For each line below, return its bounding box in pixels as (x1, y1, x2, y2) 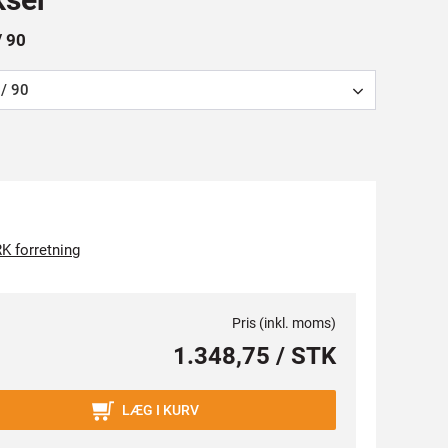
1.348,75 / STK (173, 342, 336, 370)
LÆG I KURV (122, 402, 199, 418)
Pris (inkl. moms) (232, 315, 336, 331)
